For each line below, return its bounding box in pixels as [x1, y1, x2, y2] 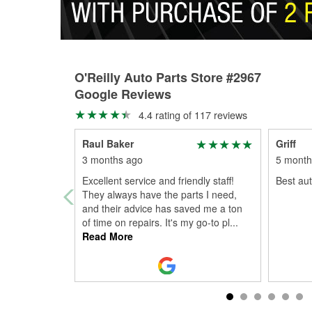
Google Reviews [75, 85, 171, 103]
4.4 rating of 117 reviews [135, 107, 247, 122]
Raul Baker [82, 136, 134, 150]
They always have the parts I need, [82, 187, 237, 201]
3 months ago [82, 153, 143, 166]
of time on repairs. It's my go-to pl [82, 215, 230, 229]
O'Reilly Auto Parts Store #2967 [75, 68, 261, 86]
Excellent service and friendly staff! [82, 173, 234, 187]
